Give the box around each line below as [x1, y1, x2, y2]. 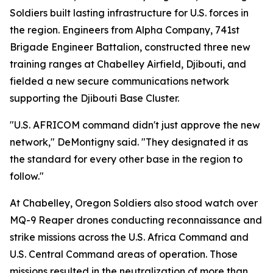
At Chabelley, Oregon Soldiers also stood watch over [10, 197, 258, 209]
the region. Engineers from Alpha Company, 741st [10, 24, 239, 36]
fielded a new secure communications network [10, 75, 229, 87]
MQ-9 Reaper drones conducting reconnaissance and [10, 214, 262, 226]
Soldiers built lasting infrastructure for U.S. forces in [10, 7, 249, 19]
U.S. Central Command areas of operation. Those [10, 248, 238, 260]
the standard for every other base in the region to [10, 153, 243, 165]
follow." [10, 170, 44, 182]
